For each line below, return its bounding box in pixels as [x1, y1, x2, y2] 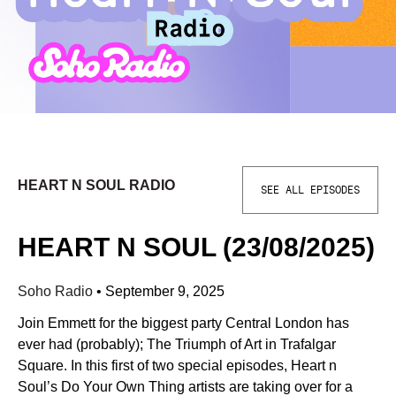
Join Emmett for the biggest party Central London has [18, 316, 349, 331]
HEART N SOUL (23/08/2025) [18, 232, 375, 262]
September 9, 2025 [105, 284, 225, 299]
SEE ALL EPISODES [261, 185, 360, 195]
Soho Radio [18, 284, 96, 299]
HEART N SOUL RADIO [18, 178, 175, 193]
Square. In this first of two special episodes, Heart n [18, 358, 337, 373]
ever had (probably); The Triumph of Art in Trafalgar [18, 337, 336, 352]
